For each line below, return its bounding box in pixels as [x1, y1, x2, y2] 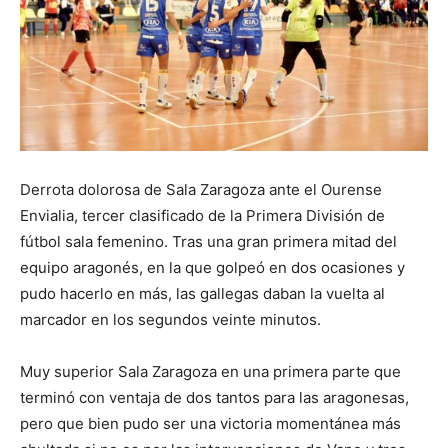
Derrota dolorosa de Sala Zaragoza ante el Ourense [20, 179, 382, 199]
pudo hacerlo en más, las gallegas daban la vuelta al [20, 283, 385, 303]
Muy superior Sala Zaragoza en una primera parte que [20, 361, 401, 381]
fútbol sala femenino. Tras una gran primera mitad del [20, 231, 397, 251]
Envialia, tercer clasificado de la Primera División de [20, 205, 385, 225]
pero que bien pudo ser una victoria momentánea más [20, 413, 401, 433]
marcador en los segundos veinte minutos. [20, 309, 321, 329]
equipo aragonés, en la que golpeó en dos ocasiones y [20, 257, 405, 277]
